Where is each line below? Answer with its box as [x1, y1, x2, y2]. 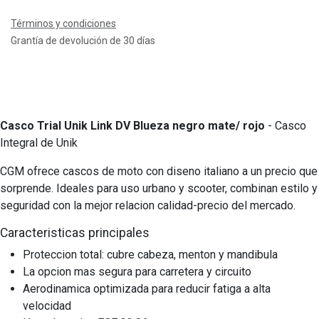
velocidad [23, 298, 71, 313]
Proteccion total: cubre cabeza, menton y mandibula [23, 247, 278, 261]
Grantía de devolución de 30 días [11, 34, 155, 46]
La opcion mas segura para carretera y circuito [23, 264, 251, 278]
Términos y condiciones [11, 17, 116, 29]
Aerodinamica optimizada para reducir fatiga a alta [23, 281, 271, 296]
